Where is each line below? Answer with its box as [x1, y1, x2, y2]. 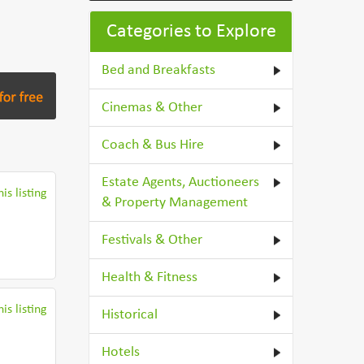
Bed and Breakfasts [102, 63, 216, 78]
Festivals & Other [102, 232, 203, 248]
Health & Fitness [102, 270, 198, 285]
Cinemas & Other [102, 100, 203, 115]
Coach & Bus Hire [102, 137, 205, 153]
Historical [102, 307, 158, 323]
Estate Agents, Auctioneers [102, 175, 260, 190]
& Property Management [102, 195, 249, 210]
